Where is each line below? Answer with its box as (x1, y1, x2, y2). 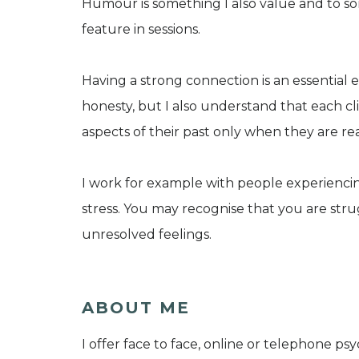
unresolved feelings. (82, 227, 212, 243)
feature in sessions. (82, 22, 200, 38)
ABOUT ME (82, 298, 190, 318)
